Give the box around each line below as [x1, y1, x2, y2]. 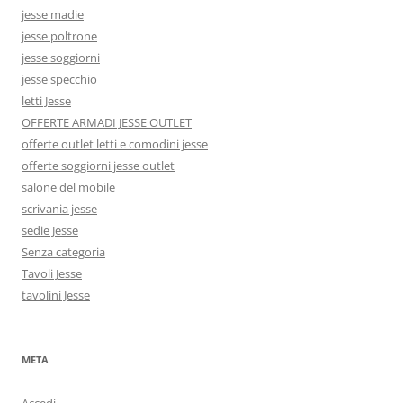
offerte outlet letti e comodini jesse [22, 135, 208, 152]
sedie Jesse [22, 221, 78, 238]
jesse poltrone [22, 27, 97, 44]
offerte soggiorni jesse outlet [22, 157, 175, 174]
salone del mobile [22, 178, 115, 195]
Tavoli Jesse [22, 264, 82, 282]
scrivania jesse [22, 200, 97, 217]
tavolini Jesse [22, 286, 90, 303]
